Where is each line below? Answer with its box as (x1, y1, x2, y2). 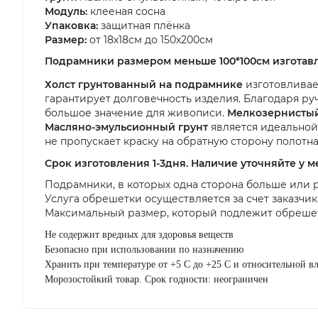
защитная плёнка (98, 19, 190, 32)
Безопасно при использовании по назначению (45, 244, 243, 256)
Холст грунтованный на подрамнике (45, 78, 246, 92)
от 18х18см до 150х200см (87, 33, 213, 46)
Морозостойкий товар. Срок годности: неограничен (45, 274, 268, 285)
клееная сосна (87, 5, 165, 18)
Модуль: (45, 5, 87, 18)
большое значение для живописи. (45, 106, 227, 120)
